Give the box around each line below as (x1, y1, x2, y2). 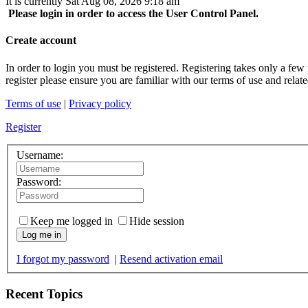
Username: (16, 149, 63, 162)
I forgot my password (16, 253, 109, 265)
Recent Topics (5, 286, 82, 301)
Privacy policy (69, 97, 131, 109)
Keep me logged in (30, 215, 113, 228)
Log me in (22, 230, 61, 241)
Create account (5, 34, 76, 47)
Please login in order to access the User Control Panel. (5, 8, 258, 19)
